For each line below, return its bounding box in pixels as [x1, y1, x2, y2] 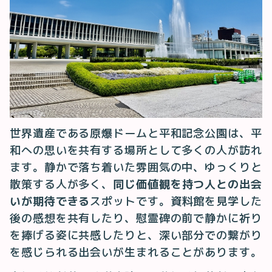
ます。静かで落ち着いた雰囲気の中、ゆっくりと [10, 160, 262, 174]
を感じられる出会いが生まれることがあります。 [10, 245, 262, 259]
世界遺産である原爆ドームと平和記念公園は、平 [10, 126, 262, 140]
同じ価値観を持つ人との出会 [113, 177, 262, 191]
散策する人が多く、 [10, 177, 114, 191]
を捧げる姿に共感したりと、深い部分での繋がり [10, 228, 262, 242]
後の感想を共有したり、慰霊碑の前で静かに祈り [10, 211, 262, 225]
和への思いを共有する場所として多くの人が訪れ [10, 143, 262, 157]
